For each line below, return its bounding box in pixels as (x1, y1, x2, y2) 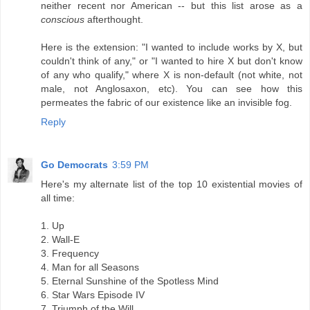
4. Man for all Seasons (41, 261, 139, 273)
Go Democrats (41, 158, 108, 170)
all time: (41, 192, 75, 203)
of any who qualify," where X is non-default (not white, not (41, 69, 302, 80)
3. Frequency (41, 247, 99, 259)
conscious (41, 13, 84, 25)
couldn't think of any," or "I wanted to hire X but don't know (41, 55, 302, 66)
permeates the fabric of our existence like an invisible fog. (41, 96, 292, 108)
